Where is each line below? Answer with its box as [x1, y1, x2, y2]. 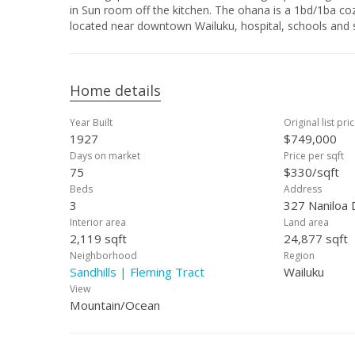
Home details [70, 81, 161, 100]
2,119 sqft [70, 231, 127, 246]
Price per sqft [284, 149, 344, 162]
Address [284, 182, 322, 196]
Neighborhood [70, 249, 137, 262]
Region [284, 249, 315, 262]
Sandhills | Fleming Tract [70, 264, 204, 280]
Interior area [70, 216, 126, 229]
